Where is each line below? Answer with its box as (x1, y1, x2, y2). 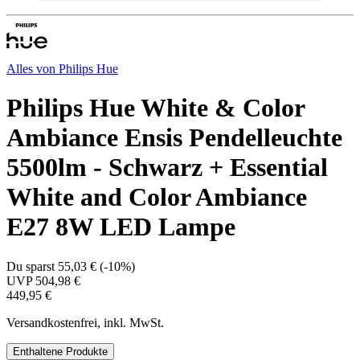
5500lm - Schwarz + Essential (6, 153, 328, 182)
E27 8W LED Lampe (6, 212, 235, 242)
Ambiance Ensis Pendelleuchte (6, 123, 342, 153)
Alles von (6, 62, 59, 76)
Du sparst (6, 259, 58, 273)
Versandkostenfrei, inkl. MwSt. (6, 315, 164, 329)
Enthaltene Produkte (13, 345, 108, 358)
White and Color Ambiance (6, 182, 307, 212)
